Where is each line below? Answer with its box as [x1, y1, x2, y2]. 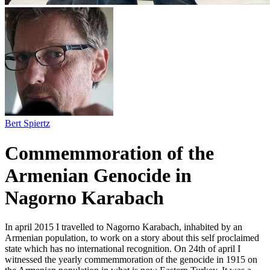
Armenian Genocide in [5, 164, 192, 186]
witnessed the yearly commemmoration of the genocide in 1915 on [5, 254, 257, 265]
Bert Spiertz [5, 118, 50, 129]
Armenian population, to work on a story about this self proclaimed [5, 233, 259, 243]
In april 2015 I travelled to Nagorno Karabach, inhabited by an [5, 222, 242, 233]
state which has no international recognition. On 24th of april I [5, 243, 240, 254]
